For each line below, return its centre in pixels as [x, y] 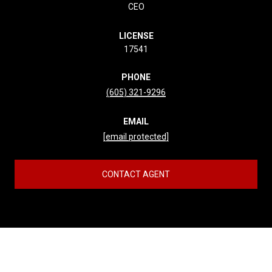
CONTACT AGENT [136, 174]
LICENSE [136, 36]
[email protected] [136, 136]
